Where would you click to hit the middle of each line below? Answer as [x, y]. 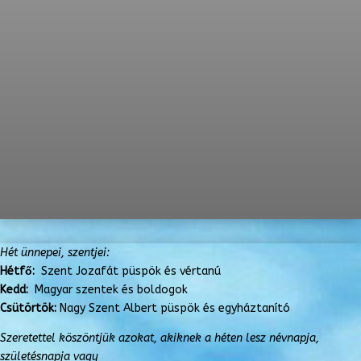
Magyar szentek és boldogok [111, 289]
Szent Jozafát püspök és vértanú [131, 271]
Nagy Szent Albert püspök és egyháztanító [175, 308]
